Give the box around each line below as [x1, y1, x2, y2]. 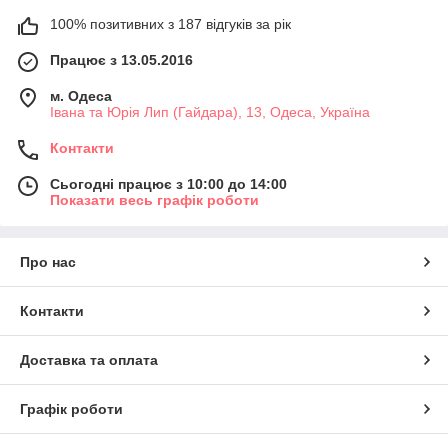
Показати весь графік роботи [50, 191, 259, 208]
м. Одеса [50, 87, 112, 104]
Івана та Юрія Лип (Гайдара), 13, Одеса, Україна [50, 103, 370, 120]
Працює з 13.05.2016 [50, 51, 193, 68]
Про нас [20, 253, 76, 270]
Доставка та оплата [20, 351, 158, 368]
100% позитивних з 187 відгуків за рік [50, 15, 291, 32]
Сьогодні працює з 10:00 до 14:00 [50, 175, 287, 192]
